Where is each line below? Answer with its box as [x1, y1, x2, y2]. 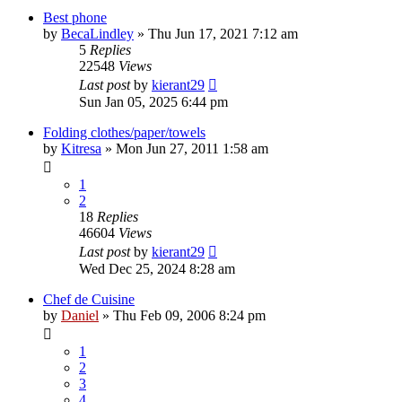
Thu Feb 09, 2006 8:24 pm [113, 307, 266, 323]
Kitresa [61, 140, 101, 156]
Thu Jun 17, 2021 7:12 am [148, 25, 298, 41]
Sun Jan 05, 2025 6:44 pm [79, 93, 228, 109]
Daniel [61, 307, 99, 323]
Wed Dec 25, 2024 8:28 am [79, 260, 235, 276]
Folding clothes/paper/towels [43, 124, 205, 140]
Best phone [43, 9, 107, 25]
